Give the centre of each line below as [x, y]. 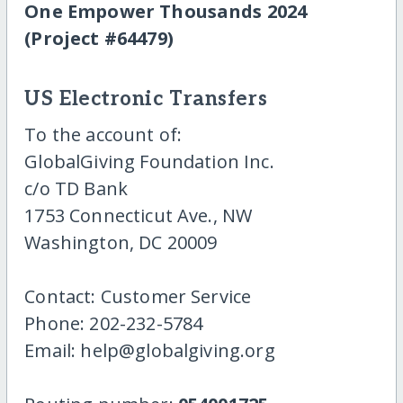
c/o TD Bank [76, 188]
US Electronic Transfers [146, 100]
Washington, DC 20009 [121, 242]
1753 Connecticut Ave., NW [139, 215]
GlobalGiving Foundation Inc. [149, 161]
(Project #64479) [99, 39]
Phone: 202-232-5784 [114, 323]
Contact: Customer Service [138, 296]
